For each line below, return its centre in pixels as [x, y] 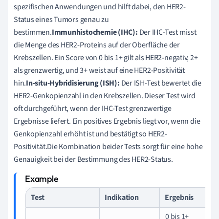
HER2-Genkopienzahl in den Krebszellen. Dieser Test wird [105, 96]
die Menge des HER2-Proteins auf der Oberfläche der [97, 45]
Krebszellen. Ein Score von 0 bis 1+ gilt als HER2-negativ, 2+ [106, 57]
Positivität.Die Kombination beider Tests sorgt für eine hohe [108, 146]
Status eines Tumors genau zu [61, 19]
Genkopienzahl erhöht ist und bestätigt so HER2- [90, 134]
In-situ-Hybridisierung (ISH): [73, 83]
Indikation [122, 197]
